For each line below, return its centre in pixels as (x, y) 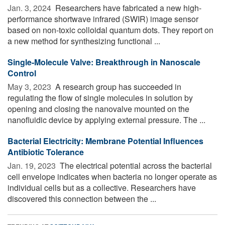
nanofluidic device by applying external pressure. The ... (106, 120)
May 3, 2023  (30, 86)
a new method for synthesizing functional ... (84, 41)
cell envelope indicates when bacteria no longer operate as (112, 176)
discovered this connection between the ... (82, 198)
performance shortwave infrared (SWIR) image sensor (103, 19)
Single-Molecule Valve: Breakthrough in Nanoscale (104, 62)
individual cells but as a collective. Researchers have (102, 187)
